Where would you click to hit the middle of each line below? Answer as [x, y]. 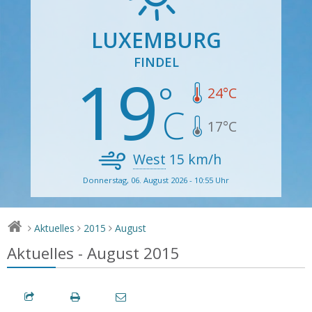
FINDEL [156, 62]
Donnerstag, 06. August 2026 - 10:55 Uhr [156, 180]
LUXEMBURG [156, 40]
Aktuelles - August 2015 [93, 253]
